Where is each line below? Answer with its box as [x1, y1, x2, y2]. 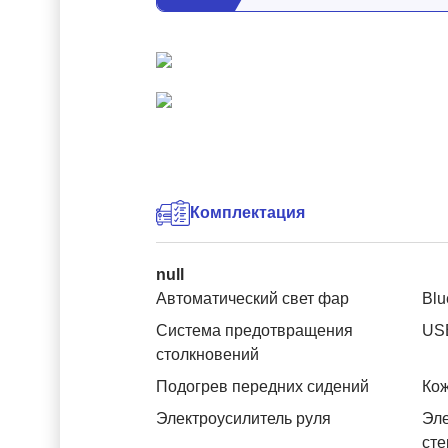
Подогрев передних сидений [156, 378, 369, 395]
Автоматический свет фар [156, 290, 349, 307]
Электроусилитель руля [156, 410, 331, 427]
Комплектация [190, 204, 305, 221]
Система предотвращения [156, 322, 353, 339]
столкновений [156, 346, 259, 363]
